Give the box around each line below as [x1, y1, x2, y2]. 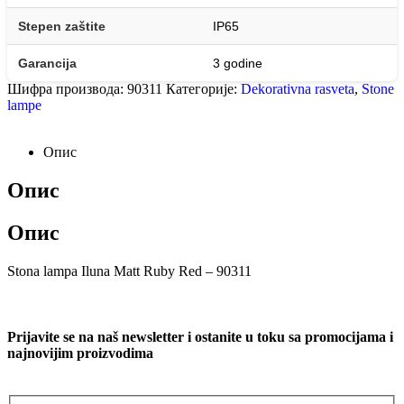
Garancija [18, 56, 77, 71]
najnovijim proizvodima [7, 345, 153, 362]
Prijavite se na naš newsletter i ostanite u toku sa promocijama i [7, 329, 393, 345]
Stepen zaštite [18, 19, 106, 34]
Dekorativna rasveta [241, 81, 354, 97]
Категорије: [166, 81, 241, 97]
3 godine [213, 56, 262, 71]
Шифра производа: [7, 81, 127, 97]
